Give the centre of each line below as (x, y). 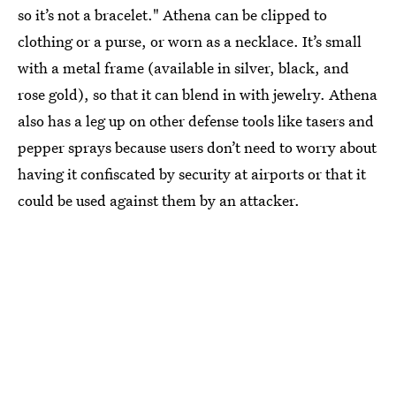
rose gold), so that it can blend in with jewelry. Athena (198, 94)
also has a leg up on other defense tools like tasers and (196, 120)
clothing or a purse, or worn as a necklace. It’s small (190, 41)
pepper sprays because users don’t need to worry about (197, 147)
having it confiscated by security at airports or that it (192, 173)
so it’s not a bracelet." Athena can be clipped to (172, 14)
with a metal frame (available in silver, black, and (183, 67)
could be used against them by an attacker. (159, 200)
